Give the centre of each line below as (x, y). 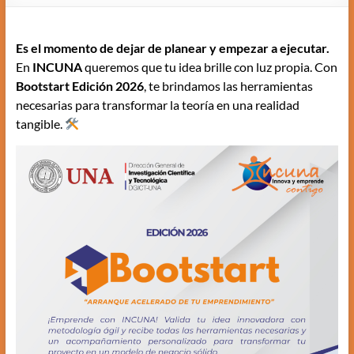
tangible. (40, 124)
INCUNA (57, 67)
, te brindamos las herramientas (228, 86)
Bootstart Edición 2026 (79, 86)
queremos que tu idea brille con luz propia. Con (209, 67)
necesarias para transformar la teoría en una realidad (157, 105)
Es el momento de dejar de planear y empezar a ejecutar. (172, 48)
